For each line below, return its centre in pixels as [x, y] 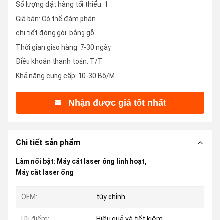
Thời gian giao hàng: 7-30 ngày [63, 47]
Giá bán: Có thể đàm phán [56, 19]
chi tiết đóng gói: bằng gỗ [55, 33]
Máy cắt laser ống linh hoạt [101, 161]
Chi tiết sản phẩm [48, 143]
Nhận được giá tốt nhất [117, 103]
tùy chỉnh [111, 197]
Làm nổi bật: [36, 161]
